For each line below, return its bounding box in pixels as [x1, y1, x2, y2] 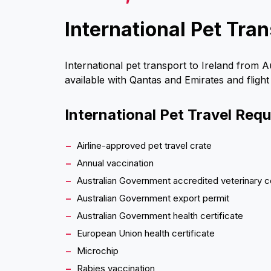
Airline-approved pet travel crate [77, 139, 212, 151]
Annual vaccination [77, 157, 154, 169]
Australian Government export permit [77, 192, 229, 204]
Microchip [77, 244, 119, 256]
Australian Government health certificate [77, 209, 243, 221]
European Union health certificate [77, 227, 215, 239]
